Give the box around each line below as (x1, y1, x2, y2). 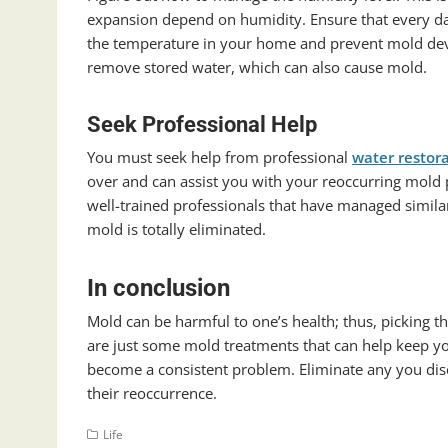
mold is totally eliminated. (87, 219, 266, 240)
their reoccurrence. (87, 383, 217, 404)
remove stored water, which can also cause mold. (87, 57, 427, 78)
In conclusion (87, 274, 230, 303)
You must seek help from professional (87, 147, 352, 168)
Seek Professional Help (87, 112, 317, 138)
